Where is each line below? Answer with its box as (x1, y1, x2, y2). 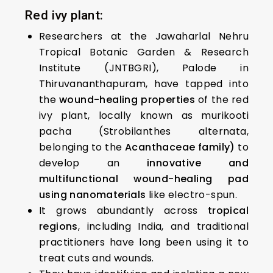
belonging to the (39, 140, 126, 154)
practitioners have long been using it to (39, 235, 249, 249)
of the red (198, 93, 249, 107)
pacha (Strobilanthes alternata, (39, 124, 249, 138)
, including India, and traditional (77, 219, 249, 233)
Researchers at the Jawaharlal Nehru (39, 29, 249, 43)
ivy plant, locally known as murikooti (39, 108, 249, 122)
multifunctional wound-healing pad (39, 172, 249, 186)
